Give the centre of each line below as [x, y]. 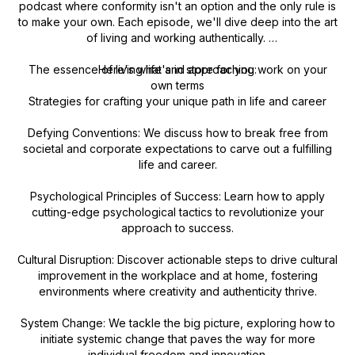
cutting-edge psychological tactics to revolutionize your [177, 212]
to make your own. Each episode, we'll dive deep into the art [177, 22]
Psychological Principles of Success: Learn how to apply [177, 196]
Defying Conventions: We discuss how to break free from [177, 133]
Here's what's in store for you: [177, 69]
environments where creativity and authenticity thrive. [177, 291]
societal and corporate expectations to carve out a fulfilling [177, 149]
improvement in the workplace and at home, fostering [177, 275]
